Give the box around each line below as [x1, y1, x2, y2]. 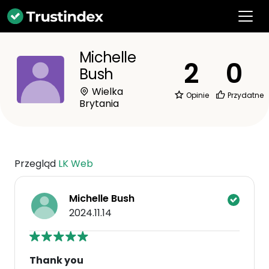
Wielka [89, 85, 123, 98]
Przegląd [14, 157, 58, 171]
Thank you [29, 253, 83, 267]
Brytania [79, 97, 119, 110]
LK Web [58, 157, 93, 171]
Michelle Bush [69, 192, 134, 205]
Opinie [184, 90, 209, 100]
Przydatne [226, 90, 264, 100]
